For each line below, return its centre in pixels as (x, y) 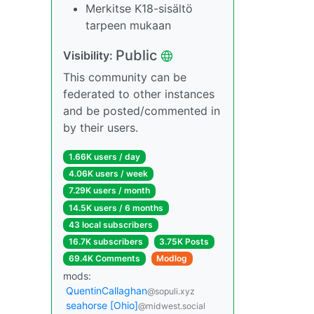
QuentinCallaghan (107, 291)
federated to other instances (139, 94)
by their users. (101, 128)
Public (136, 55)
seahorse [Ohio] (102, 306)
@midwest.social (172, 306)
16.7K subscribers (105, 241)
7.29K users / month (109, 191)
